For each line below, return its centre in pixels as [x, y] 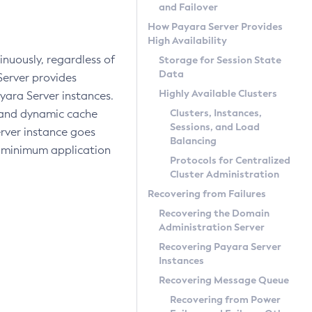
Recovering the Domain [214, 213]
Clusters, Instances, [216, 113]
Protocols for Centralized [230, 160]
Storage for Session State [220, 60]
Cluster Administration [225, 174]
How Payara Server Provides [215, 26]
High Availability [187, 40]
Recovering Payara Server [220, 247]
